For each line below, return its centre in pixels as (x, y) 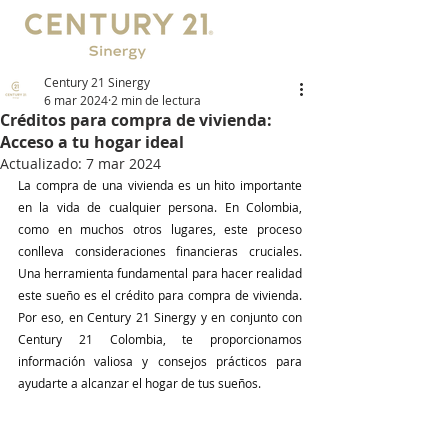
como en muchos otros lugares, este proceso (160, 229)
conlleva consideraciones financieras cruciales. (160, 251)
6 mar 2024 (76, 100)
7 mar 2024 (123, 163)
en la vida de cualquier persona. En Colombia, (160, 207)
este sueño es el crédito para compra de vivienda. (160, 295)
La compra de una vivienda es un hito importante (160, 185)
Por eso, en (53, 317)
